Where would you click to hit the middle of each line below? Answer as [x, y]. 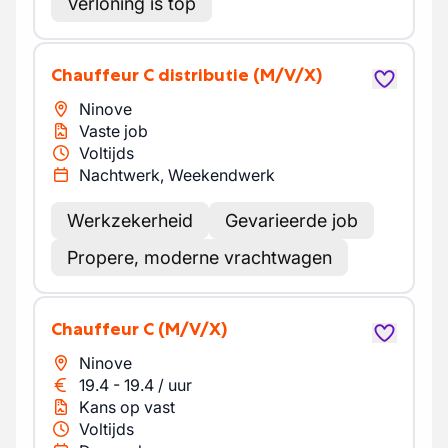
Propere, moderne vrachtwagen [199, 257]
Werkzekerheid [130, 220]
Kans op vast [127, 407]
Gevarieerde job [291, 220]
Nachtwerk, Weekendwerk [177, 175]
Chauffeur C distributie [155, 75]
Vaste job [113, 131]
